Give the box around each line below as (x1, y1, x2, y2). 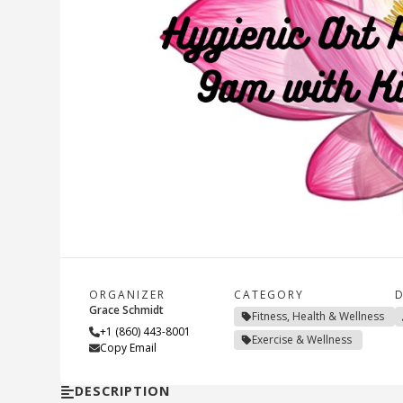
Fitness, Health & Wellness (252, 309, 385, 325)
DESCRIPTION (75, 382, 171, 400)
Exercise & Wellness (252, 332, 353, 348)
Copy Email (100, 340, 157, 356)
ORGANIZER (89, 287, 166, 303)
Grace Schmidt (89, 302, 165, 318)
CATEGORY (234, 287, 305, 303)
